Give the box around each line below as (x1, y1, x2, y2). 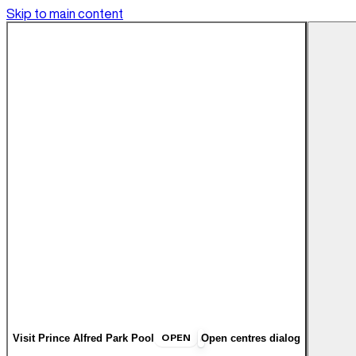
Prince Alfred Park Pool (38, 331, 154, 344)
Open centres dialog (201, 331, 300, 344)
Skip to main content (6, 7, 123, 20)
